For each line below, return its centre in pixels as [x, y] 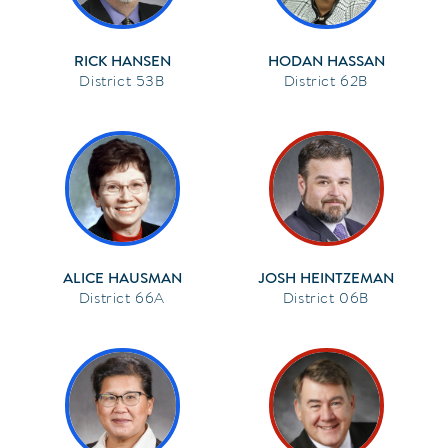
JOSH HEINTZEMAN [326, 277]
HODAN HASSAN [326, 60]
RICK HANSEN [122, 60]
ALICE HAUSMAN [122, 277]
